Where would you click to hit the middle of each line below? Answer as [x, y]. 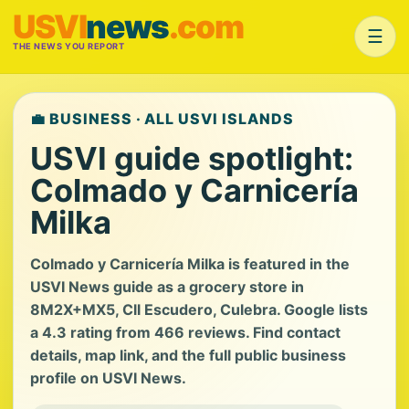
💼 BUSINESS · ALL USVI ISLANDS [162, 119]
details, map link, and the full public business [188, 355]
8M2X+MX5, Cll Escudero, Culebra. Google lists [199, 309]
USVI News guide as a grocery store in [167, 287]
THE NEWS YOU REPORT [69, 46]
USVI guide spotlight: [192, 158]
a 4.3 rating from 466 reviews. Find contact [185, 332]
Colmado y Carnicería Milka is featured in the [190, 264]
